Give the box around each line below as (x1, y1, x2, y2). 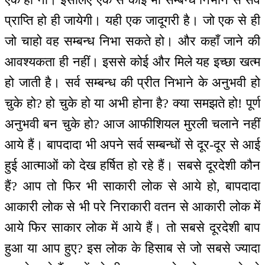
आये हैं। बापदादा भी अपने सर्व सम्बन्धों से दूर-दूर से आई (5, 137, 260, 153)
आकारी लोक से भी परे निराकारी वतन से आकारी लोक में (5, 199, 260, 215)
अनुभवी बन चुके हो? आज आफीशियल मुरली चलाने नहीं (5, 117, 260, 132)
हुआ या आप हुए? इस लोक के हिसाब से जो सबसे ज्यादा (5, 241, 260, 256)
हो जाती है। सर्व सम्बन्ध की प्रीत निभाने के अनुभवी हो (5, 75, 260, 91)
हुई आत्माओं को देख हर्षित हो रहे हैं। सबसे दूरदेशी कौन (5, 158, 260, 173)
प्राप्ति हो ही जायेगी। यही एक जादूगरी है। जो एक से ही (5, 13, 260, 28)
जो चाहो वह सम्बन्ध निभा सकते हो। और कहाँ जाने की (5, 34, 260, 49)
